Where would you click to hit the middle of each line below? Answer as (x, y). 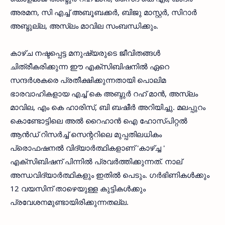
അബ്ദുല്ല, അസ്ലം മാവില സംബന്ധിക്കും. (84, 26)
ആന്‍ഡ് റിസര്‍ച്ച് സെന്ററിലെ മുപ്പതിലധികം (86, 134)
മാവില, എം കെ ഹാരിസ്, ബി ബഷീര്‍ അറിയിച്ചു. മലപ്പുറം (108, 107)
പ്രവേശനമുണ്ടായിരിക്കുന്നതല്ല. (69, 202)
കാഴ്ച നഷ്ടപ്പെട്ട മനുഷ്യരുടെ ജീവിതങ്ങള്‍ (85, 53)
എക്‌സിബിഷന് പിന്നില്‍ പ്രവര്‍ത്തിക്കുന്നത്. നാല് (96, 161)
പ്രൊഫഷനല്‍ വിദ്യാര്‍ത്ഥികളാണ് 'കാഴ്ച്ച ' (87, 148)
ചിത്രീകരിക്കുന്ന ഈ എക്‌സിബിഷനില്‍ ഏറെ (90, 67)
